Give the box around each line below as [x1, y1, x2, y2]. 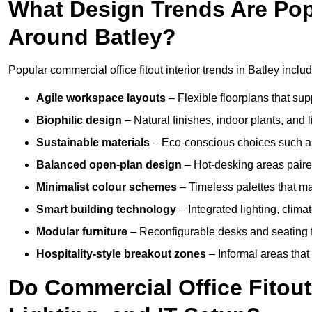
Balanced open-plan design [36, 159, 182, 171]
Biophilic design [36, 114, 122, 127]
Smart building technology [36, 203, 176, 216]
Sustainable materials [36, 136, 150, 149]
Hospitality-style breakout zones [36, 248, 206, 260]
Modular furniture [36, 226, 127, 238]
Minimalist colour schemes [36, 181, 177, 194]
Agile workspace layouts [36, 92, 166, 104]
